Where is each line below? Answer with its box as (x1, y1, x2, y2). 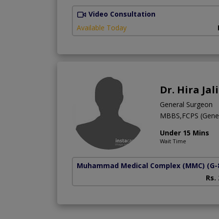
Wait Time (160, 137, 186, 145)
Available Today (77, 22, 127, 32)
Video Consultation (88, 9, 155, 19)
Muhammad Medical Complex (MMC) (77, 160, 205, 170)
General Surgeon (160, 99, 213, 109)
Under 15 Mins (160, 128, 209, 137)
